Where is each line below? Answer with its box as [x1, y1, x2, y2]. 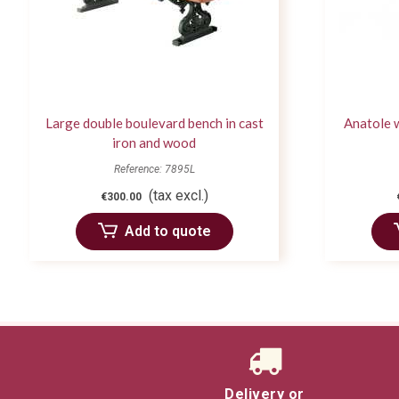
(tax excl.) [148, 187, 208, 205]
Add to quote [124, 223, 211, 240]
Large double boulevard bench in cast [45, 115, 264, 132]
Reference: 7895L [113, 163, 195, 176]
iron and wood [112, 134, 196, 151]
